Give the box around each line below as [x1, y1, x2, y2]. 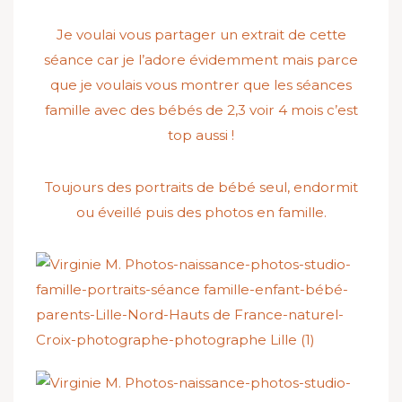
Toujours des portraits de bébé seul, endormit [44, 179, 358, 197]
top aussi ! [168, 127, 234, 144]
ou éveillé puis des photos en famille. [75, 204, 327, 222]
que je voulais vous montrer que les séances [50, 76, 352, 94]
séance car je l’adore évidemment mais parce [44, 51, 358, 69]
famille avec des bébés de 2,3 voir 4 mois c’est [44, 101, 358, 119]
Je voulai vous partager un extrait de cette [56, 26, 346, 44]
